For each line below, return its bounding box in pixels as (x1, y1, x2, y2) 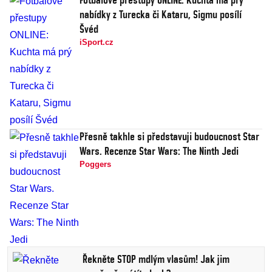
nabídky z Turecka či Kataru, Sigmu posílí (80, 8, 242, 21)
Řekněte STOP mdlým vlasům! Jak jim (83, 253, 229, 266)
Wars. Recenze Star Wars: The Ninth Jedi (80, 144, 239, 158)
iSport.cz (80, 38, 114, 47)
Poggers (80, 160, 111, 169)
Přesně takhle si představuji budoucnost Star (80, 130, 259, 143)
